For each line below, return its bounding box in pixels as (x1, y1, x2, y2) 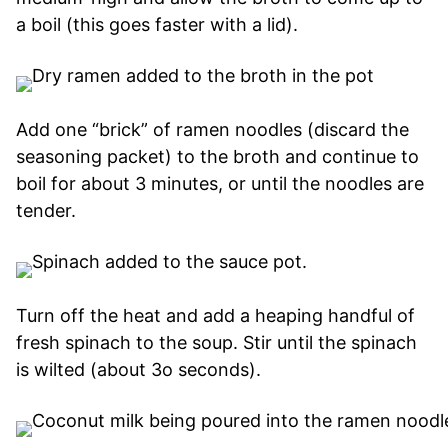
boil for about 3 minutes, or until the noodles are (16, 172, 424, 194)
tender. (16, 199, 76, 221)
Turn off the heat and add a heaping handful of (16, 304, 415, 326)
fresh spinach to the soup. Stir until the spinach (16, 331, 417, 353)
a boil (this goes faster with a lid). (16, 13, 298, 35)
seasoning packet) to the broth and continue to (16, 145, 419, 167)
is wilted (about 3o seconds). (16, 358, 261, 380)
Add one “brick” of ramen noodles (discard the (16, 118, 409, 140)
